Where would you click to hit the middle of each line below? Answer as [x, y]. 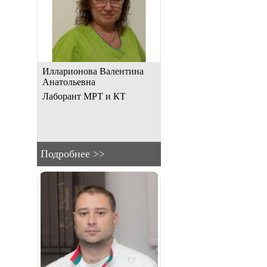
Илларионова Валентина [93, 71]
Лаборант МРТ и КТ [84, 96]
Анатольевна [69, 82]
